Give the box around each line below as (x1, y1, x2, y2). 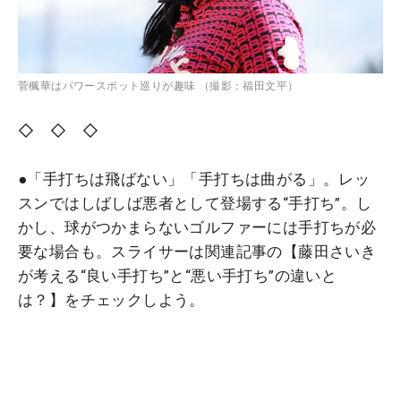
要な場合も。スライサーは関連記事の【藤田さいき (18, 242, 377, 260)
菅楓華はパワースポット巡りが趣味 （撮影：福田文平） (18, 79, 299, 92)
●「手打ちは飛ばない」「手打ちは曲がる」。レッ (18, 169, 371, 188)
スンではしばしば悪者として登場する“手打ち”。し (18, 193, 372, 212)
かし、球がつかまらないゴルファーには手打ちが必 (18, 218, 377, 236)
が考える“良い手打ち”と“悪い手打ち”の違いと (18, 266, 337, 285)
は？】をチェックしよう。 (18, 290, 205, 309)
